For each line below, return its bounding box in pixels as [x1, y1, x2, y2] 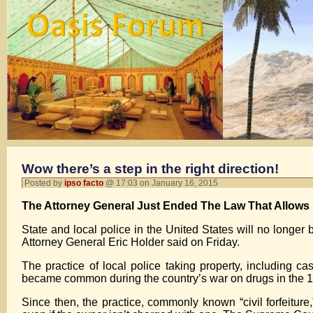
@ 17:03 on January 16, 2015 [103, 178, 222, 188]
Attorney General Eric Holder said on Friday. [22, 236, 240, 248]
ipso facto [64, 178, 103, 188]
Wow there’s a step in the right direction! [22, 161, 279, 176]
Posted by [24, 178, 64, 188]
